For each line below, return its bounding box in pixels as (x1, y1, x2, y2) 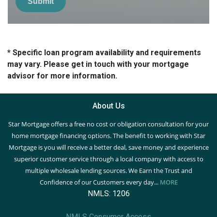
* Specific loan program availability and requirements (7, 48, 201, 58)
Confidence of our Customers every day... (39, 178, 158, 187)
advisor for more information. (7, 71, 117, 81)
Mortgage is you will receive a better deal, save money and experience (8, 143, 209, 152)
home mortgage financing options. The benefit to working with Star (12, 131, 205, 140)
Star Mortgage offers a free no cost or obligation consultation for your (8, 120, 209, 129)
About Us (92, 101, 125, 111)
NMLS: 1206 (87, 189, 130, 199)
